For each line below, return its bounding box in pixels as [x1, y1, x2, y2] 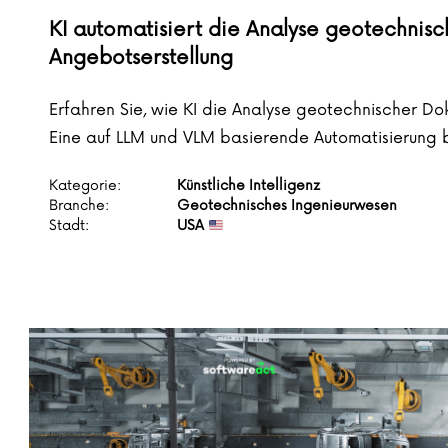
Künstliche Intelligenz [177, 177, 320, 195]
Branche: [49, 197, 109, 215]
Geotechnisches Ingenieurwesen [177, 197, 397, 215]
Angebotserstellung [49, 46, 233, 71]
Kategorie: [49, 177, 121, 195]
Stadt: [49, 217, 89, 235]
